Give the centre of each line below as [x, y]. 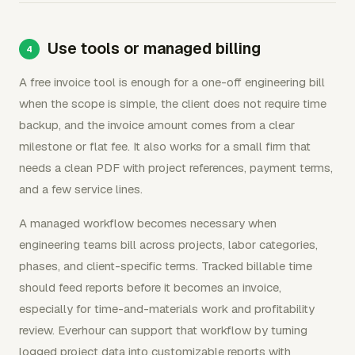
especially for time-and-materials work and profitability [167, 309]
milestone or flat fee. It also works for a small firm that [165, 146]
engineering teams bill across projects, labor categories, [168, 244]
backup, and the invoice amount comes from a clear [157, 125]
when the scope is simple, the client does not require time [173, 103]
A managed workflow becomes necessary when [148, 223]
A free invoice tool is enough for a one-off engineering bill [172, 82]
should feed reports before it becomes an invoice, [150, 287]
